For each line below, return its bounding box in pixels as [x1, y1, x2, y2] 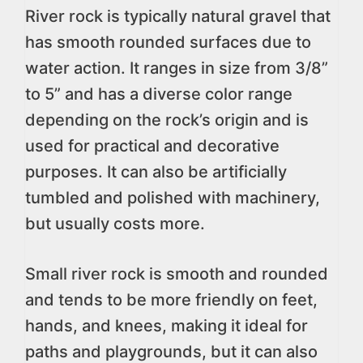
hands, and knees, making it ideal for [25, 316, 308, 335]
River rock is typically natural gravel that [25, 6, 331, 26]
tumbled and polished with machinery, [25, 188, 320, 207]
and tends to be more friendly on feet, [25, 290, 318, 310]
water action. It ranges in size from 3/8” [25, 58, 328, 78]
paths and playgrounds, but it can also [25, 342, 318, 361]
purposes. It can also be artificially [25, 162, 287, 181]
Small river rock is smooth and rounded [25, 264, 328, 284]
